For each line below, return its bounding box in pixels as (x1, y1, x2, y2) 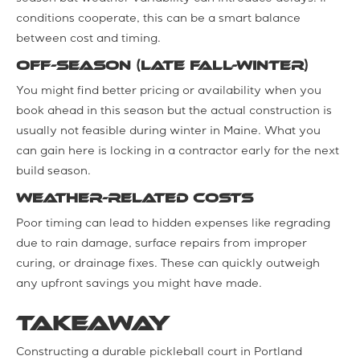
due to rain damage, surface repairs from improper (16, 238, 307, 250)
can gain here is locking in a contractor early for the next (16, 145, 339, 157)
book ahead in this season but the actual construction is (16, 105, 332, 117)
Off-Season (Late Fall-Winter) (16, 57, 309, 73)
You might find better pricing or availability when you (16, 85, 321, 97)
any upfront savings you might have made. (16, 278, 262, 290)
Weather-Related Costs (16, 190, 253, 206)
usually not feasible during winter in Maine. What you (16, 125, 321, 137)
